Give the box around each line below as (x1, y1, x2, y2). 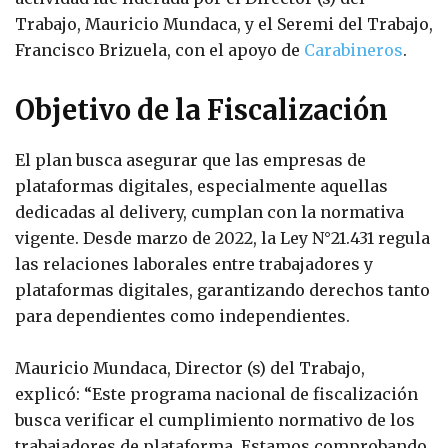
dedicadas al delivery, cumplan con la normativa (15, 202, 404, 223)
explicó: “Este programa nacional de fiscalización (15, 384, 418, 405)
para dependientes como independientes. (15, 306, 350, 327)
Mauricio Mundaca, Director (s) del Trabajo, (15, 358, 365, 379)
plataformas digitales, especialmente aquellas (15, 176, 388, 197)
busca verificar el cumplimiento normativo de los (15, 410, 415, 431)
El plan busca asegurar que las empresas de (15, 150, 366, 171)
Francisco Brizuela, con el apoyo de (15, 40, 304, 61)
